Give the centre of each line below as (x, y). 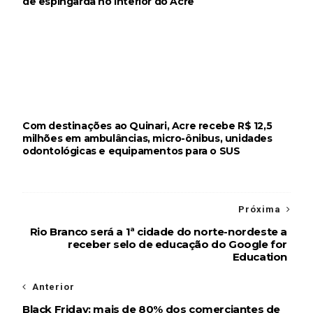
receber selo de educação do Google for (178, 245)
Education (260, 257)
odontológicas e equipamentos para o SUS (131, 151)
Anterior (53, 287)
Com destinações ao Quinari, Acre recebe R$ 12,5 (147, 126)
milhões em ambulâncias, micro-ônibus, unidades (147, 139)
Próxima (260, 210)
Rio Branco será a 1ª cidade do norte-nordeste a (159, 232)
